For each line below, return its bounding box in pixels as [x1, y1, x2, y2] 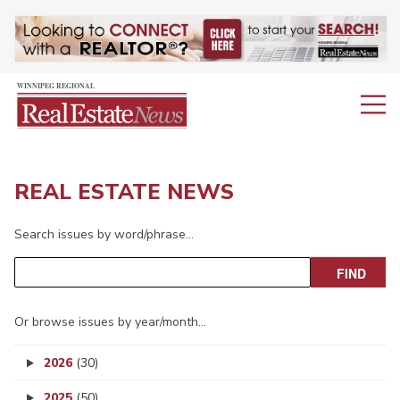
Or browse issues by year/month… [14, 313, 206, 331]
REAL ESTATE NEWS [14, 178, 234, 207]
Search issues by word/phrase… [14, 226, 194, 244]
